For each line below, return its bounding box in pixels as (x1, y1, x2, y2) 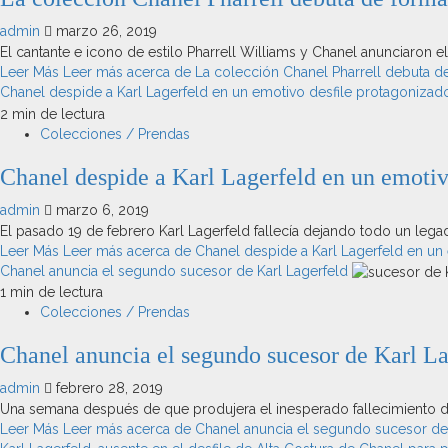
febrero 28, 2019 (52, 380, 163, 397)
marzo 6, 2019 (52, 201, 149, 218)
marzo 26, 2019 (52, 23, 157, 40)
